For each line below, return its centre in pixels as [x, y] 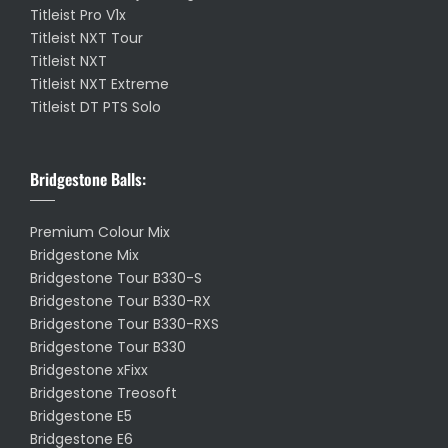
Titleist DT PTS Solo [95, 107]
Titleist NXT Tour [86, 38]
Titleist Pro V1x [78, 15]
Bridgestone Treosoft [103, 393]
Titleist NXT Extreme [99, 84]
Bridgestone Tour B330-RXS [124, 324]
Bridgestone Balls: [88, 179]
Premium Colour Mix [100, 232]
